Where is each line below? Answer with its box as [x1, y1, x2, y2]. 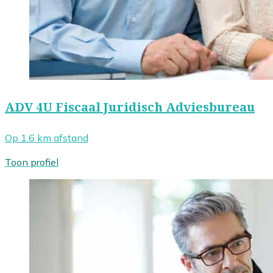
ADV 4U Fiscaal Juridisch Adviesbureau [5, 99, 255, 115]
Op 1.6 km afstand [5, 132, 88, 144]
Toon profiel [5, 156, 58, 169]
